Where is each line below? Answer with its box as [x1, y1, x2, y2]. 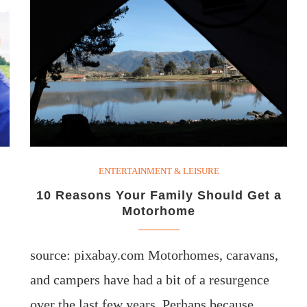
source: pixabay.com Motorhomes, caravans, [30, 247, 279, 262]
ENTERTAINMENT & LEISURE [98, 165, 219, 176]
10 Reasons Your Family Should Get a [36, 188, 282, 202]
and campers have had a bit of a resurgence [30, 271, 270, 287]
